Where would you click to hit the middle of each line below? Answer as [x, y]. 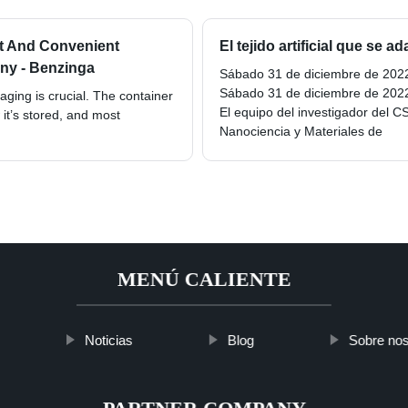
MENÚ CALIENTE [204, 280]
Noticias [108, 341]
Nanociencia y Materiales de [301, 132]
